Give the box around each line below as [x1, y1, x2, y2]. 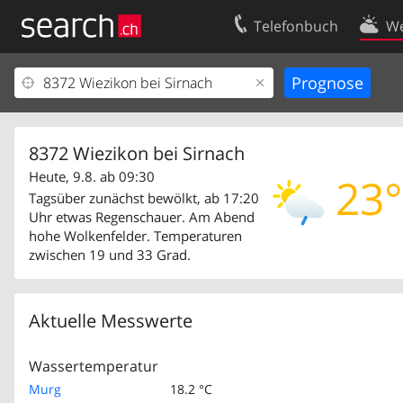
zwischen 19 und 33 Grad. [29, 246, 191, 264]
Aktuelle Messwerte [29, 309, 193, 333]
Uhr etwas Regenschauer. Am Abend [29, 208, 255, 226]
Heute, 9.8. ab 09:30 [29, 167, 155, 186]
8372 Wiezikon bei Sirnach [29, 141, 245, 166]
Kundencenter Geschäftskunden [25, 103, 220, 121]
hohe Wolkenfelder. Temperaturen [29, 227, 242, 245]
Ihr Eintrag [25, 74, 89, 92]
